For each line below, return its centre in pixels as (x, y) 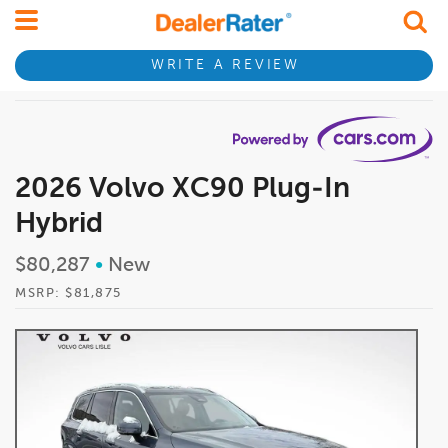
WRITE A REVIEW (225, 65)
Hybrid (59, 223)
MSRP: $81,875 (68, 293)
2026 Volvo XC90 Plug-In (182, 188)
